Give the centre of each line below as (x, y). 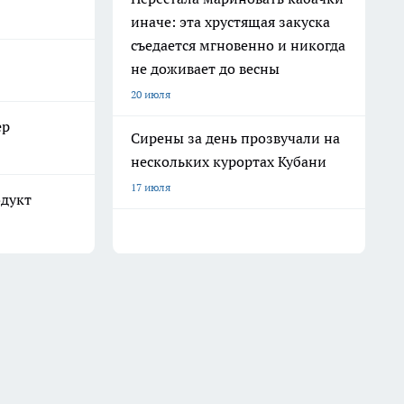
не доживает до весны (205, 69)
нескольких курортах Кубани (229, 161)
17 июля (151, 187)
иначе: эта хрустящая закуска (230, 22)
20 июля (151, 94)
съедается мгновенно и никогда (238, 45)
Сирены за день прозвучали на (235, 138)
